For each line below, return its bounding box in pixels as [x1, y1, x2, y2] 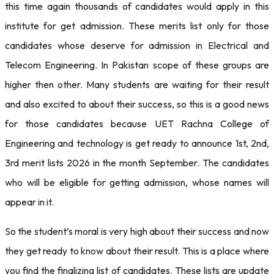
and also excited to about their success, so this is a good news [5, 98, 269, 110]
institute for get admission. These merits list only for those [5, 20, 269, 32]
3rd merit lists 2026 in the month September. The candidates [5, 157, 269, 169]
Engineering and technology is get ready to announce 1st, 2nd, [5, 137, 269, 149]
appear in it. [5, 196, 54, 208]
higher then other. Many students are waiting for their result [5, 78, 269, 91]
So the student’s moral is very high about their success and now [5, 225, 269, 237]
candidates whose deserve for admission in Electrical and [5, 39, 269, 51]
